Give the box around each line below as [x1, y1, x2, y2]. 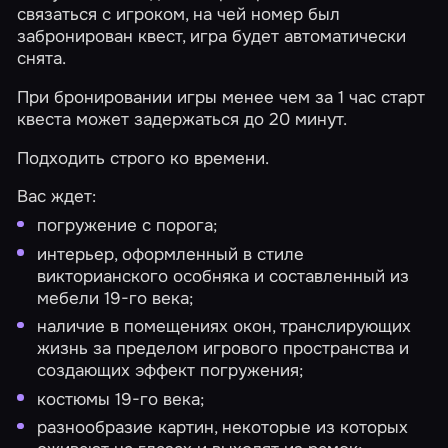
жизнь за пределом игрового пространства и [37, 337, 410, 360]
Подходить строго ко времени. [17, 146, 270, 169]
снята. [17, 46, 67, 69]
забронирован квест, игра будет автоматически [17, 24, 407, 47]
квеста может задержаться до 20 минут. [17, 107, 348, 130]
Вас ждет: [17, 185, 97, 208]
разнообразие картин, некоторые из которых [37, 416, 409, 439]
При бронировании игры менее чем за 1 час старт [17, 85, 426, 108]
